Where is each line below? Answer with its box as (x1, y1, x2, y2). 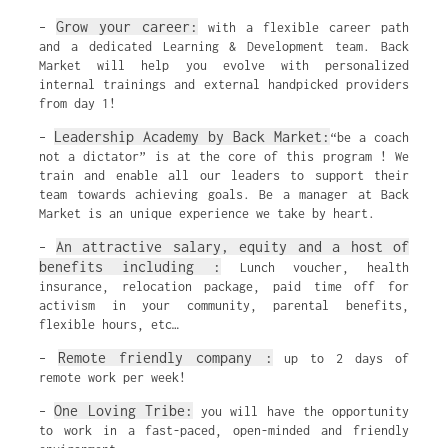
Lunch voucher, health (221, 260, 410, 275)
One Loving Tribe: (54, 402, 193, 419)
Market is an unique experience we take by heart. (39, 206, 375, 221)
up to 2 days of (272, 351, 410, 366)
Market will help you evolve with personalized (39, 58, 409, 73)
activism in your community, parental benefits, (39, 298, 409, 313)
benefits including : (39, 258, 222, 275)
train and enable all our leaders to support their (39, 168, 409, 183)
